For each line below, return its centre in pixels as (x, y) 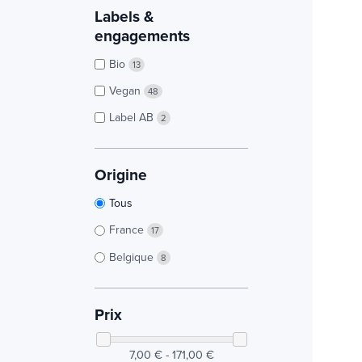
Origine (121, 175)
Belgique (133, 257)
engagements (142, 35)
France (128, 230)
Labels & (124, 16)
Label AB (133, 117)
